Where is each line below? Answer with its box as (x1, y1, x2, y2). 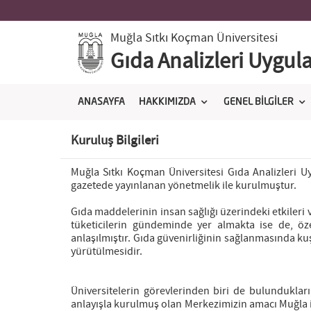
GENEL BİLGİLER (224, 97, 294, 107)
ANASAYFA (78, 97, 125, 107)
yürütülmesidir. (71, 244, 142, 259)
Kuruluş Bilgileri (71, 132, 159, 149)
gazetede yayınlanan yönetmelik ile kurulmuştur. (71, 178, 296, 193)
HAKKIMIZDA (139, 97, 196, 107)
